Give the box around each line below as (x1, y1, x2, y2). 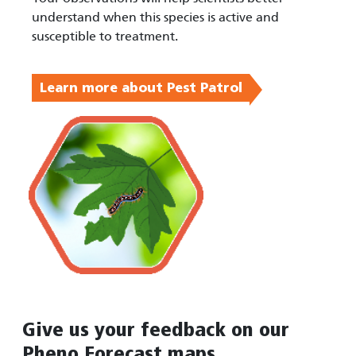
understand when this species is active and (32, 10, 279, 25)
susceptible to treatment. (32, 29, 178, 44)
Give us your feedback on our (22, 320, 289, 341)
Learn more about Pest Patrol (39, 81, 242, 95)
